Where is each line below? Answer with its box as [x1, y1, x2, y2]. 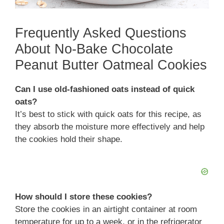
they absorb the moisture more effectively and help [15, 121, 204, 131]
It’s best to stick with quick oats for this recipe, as [15, 109, 201, 119]
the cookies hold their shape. [15, 134, 122, 144]
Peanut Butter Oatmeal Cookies [15, 57, 207, 72]
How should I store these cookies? [15, 192, 152, 202]
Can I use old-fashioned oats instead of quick [15, 84, 194, 94]
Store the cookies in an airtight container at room [15, 204, 197, 214]
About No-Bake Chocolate [15, 41, 173, 56]
